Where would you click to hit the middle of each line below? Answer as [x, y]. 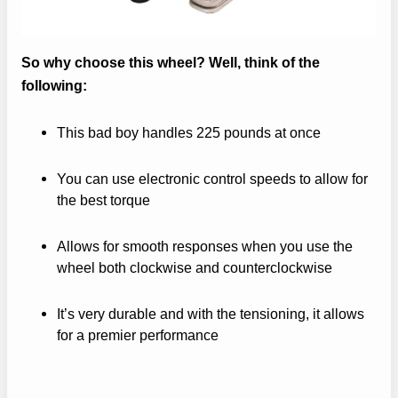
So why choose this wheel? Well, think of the [171, 62]
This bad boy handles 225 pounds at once [189, 132]
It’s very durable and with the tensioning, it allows [211, 314]
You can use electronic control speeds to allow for [212, 179]
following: [54, 85]
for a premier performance [138, 335]
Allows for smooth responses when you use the [205, 247]
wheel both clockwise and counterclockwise [195, 268]
